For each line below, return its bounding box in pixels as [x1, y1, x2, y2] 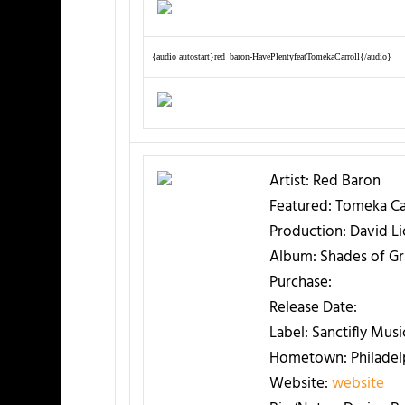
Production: [268, 219, 346, 244]
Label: [268, 320, 308, 345]
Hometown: [268, 345, 347, 371]
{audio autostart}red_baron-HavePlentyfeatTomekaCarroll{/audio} [151, 51, 391, 61]
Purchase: [268, 269, 332, 295]
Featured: [268, 193, 332, 219]
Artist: [268, 168, 309, 193]
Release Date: [268, 295, 357, 320]
